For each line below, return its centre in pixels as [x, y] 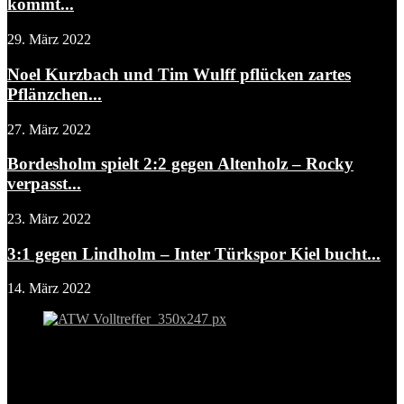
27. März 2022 [49, 129]
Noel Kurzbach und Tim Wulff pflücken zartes [179, 74]
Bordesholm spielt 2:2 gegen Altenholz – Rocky [180, 164]
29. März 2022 [49, 40]
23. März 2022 [49, 219]
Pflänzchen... [55, 94]
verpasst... [44, 184]
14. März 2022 [49, 289]
